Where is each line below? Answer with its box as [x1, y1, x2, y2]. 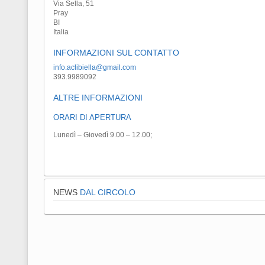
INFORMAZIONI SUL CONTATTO [53, 48, 179, 58]
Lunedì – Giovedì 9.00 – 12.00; [53, 131, 152, 140]
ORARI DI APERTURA [53, 113, 131, 122]
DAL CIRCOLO [77, 188, 135, 198]
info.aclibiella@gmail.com [53, 63, 136, 72]
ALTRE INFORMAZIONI [53, 93, 143, 103]
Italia [53, 28, 69, 37]
